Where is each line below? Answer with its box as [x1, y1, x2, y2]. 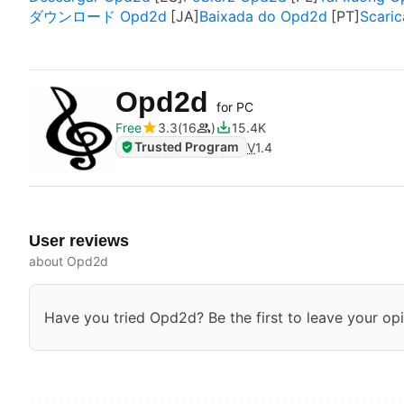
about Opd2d [29, 253, 108, 269]
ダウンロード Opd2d [29, 7, 167, 25]
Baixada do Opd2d [199, 7, 327, 25]
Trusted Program [134, 139, 239, 154]
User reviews [29, 232, 129, 250]
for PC [216, 99, 253, 115]
